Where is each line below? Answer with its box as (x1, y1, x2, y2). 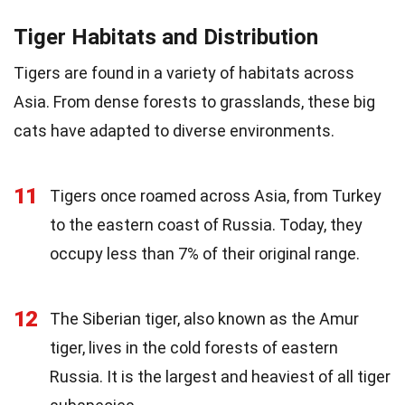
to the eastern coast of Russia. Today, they (50, 215, 363, 234)
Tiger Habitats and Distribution (14, 24, 318, 50)
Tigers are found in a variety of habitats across (14, 63, 354, 82)
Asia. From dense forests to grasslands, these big (14, 92, 375, 111)
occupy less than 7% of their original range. (50, 244, 360, 263)
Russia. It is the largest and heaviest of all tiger (50, 367, 391, 386)
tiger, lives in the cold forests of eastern (50, 338, 338, 357)
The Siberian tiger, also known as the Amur (50, 309, 359, 328)
